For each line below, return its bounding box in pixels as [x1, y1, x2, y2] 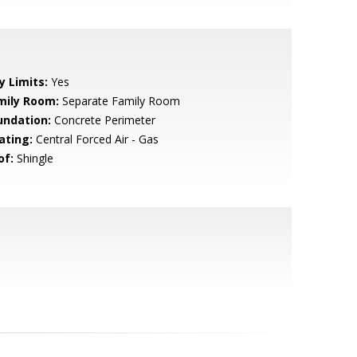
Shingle [13, 151, 53, 166]
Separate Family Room [58, 93, 180, 108]
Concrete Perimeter [50, 112, 155, 127]
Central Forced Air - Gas [32, 131, 159, 147]
